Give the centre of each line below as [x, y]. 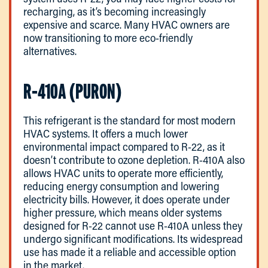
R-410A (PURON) [72, 91]
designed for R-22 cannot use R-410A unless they [133, 225]
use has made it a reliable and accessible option [130, 252]
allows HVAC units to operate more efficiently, [123, 173]
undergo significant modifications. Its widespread [133, 238]
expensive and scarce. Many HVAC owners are [127, 24]
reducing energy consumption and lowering [121, 186]
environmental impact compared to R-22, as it [124, 146]
